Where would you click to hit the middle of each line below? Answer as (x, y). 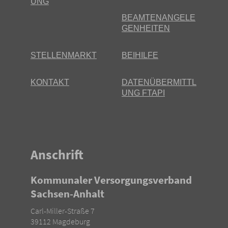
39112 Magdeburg (60, 222)
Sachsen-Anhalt (67, 193)
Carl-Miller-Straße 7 (63, 211)
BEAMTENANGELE (159, 17)
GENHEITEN (146, 28)
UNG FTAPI (143, 93)
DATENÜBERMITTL (159, 82)
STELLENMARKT (64, 55)
